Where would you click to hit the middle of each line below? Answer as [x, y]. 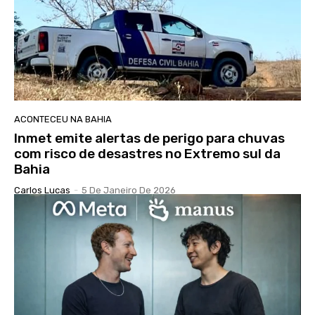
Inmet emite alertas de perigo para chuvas [149, 138]
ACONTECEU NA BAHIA [63, 119]
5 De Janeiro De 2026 [129, 190]
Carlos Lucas [42, 190]
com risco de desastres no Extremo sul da [147, 153]
